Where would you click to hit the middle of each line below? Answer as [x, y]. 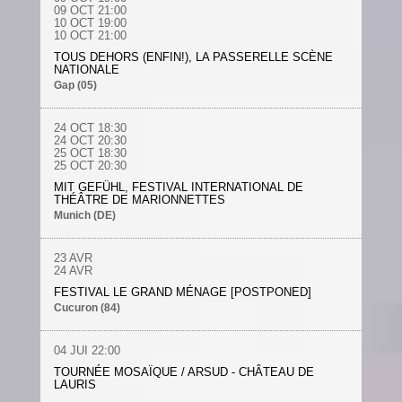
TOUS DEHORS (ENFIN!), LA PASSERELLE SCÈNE [193, 57]
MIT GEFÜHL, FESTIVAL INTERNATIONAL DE [178, 187]
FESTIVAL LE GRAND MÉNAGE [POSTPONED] [182, 292]
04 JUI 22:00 [87, 350]
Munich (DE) [84, 215]
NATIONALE [86, 70]
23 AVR [73, 258]
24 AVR [73, 271]
